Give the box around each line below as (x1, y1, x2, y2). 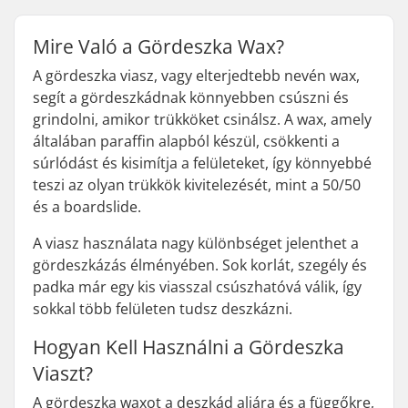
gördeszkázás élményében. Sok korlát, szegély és (33, 255, 367, 275)
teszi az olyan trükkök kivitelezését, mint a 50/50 (33, 175, 361, 195)
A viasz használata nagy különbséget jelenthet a (33, 233, 359, 253)
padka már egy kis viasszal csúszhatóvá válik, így (33, 277, 362, 297)
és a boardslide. (33, 197, 141, 217)
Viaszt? (33, 361, 93, 386)
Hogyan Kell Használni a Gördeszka (33, 334, 344, 360)
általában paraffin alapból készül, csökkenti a (33, 131, 340, 151)
